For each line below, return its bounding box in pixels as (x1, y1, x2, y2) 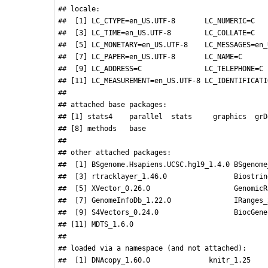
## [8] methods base (57, 124, 167, 133)
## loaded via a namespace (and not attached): (57, 244, 246, 253)
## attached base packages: (57, 100, 167, 109)
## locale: (57, 5, 100, 14)
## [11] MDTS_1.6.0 (57, 220, 230, 229)
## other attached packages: (57, 148, 171, 157)
